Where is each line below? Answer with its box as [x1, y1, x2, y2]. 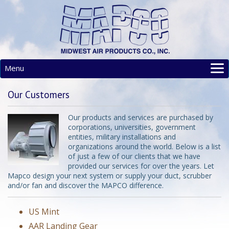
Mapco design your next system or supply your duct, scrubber [8, 171, 212, 180]
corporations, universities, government [68, 122, 196, 132]
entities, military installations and [68, 132, 176, 142]
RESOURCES [16, 111, 54, 120]
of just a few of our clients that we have [68, 151, 200, 161]
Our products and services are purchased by [68, 112, 213, 122]
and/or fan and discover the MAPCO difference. [8, 180, 164, 190]
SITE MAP [16, 126, 44, 135]
